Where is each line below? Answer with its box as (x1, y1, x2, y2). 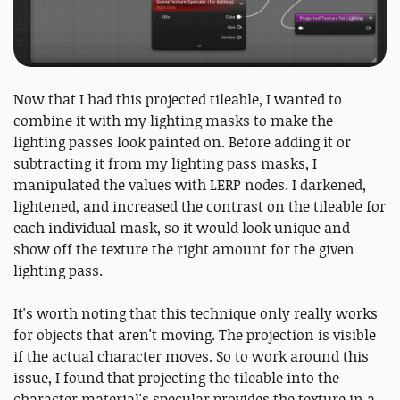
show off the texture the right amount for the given (13, 239, 354, 260)
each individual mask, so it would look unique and (13, 218, 350, 238)
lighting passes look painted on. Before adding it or (13, 132, 351, 153)
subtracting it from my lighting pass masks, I (13, 154, 317, 174)
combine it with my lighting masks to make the (13, 111, 333, 131)
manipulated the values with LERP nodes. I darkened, (13, 175, 366, 196)
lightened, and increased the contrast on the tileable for (13, 196, 386, 217)
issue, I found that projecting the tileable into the (13, 368, 339, 388)
